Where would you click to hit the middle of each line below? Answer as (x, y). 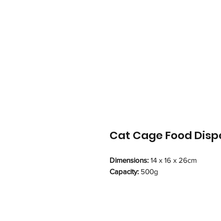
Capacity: (125, 171)
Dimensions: (129, 160)
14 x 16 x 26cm (173, 160)
